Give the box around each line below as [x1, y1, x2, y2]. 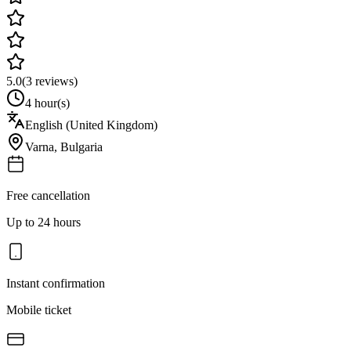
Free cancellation [6, 188, 90, 202]
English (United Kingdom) [25, 118, 157, 132]
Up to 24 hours [6, 215, 81, 229]
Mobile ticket [6, 302, 71, 317]
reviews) [32, 74, 78, 88]
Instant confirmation [6, 276, 105, 290]
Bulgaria [60, 139, 103, 154]
